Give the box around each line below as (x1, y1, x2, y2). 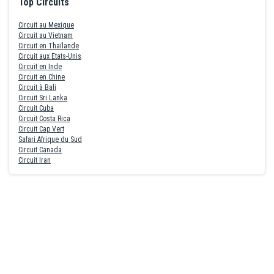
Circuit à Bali (18, 83, 56, 92)
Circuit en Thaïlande (18, 42, 79, 51)
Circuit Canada (18, 146, 62, 155)
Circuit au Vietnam (18, 31, 73, 40)
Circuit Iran (18, 156, 51, 165)
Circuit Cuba (18, 104, 54, 113)
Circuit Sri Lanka (18, 94, 67, 103)
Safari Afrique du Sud (18, 135, 82, 144)
